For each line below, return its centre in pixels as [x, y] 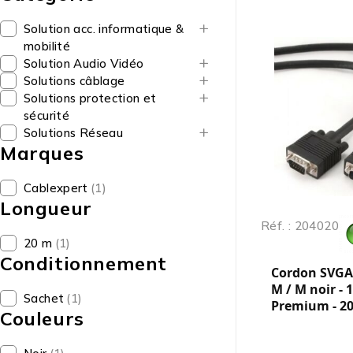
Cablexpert [56, 188]
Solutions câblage [74, 81]
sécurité [46, 115]
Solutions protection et [90, 98]
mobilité [47, 46]
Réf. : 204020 [300, 226]
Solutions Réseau [73, 133]
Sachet [44, 298]
